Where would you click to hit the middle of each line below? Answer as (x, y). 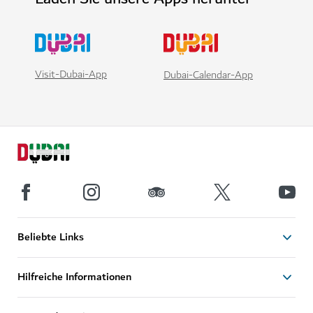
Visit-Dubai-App (71, 75)
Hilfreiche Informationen (74, 277)
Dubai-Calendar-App (208, 75)
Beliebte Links (51, 237)
